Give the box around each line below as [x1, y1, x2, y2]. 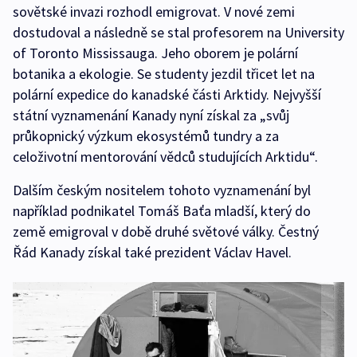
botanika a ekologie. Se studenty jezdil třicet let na [13, 65, 315, 84]
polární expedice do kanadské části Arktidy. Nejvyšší [13, 85, 321, 104]
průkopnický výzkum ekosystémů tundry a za [13, 127, 279, 146]
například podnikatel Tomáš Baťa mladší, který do [13, 202, 311, 221]
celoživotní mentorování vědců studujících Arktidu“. [13, 147, 318, 167]
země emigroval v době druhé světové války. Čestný [13, 222, 319, 241]
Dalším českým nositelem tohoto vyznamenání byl [13, 181, 311, 200]
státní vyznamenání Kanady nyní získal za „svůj [13, 106, 289, 125]
